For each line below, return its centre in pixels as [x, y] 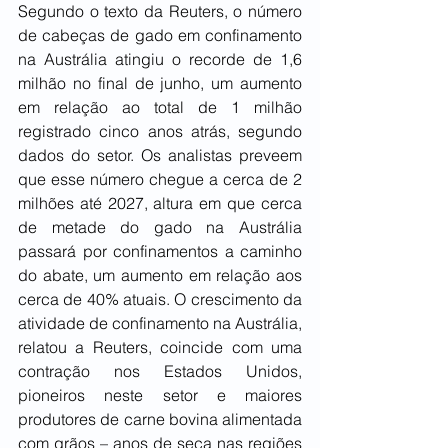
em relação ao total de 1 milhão [160, 107]
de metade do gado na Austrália [160, 227]
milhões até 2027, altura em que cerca [160, 203]
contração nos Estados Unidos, [160, 371]
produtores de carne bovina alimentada [160, 419]
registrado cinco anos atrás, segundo [160, 131]
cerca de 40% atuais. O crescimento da [160, 299]
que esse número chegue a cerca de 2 [160, 179]
